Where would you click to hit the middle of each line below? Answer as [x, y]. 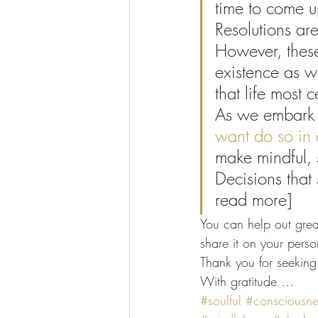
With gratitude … [247, 281]
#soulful [221, 300]
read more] [253, 199]
